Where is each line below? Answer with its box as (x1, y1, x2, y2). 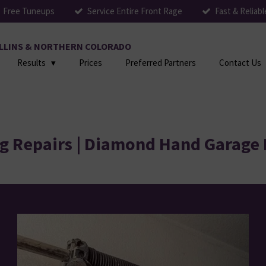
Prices (79, 56, 102, 68)
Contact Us (219, 56, 261, 68)
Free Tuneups (3, 5, 55, 17)
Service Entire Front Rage (87, 5, 182, 17)
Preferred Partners (125, 56, 196, 68)
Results (17, 56, 47, 68)
